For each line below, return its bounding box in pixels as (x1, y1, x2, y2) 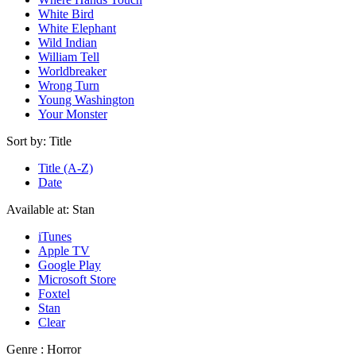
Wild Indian (38, 36, 97, 50)
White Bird (38, 7, 94, 21)
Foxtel (38, 287, 70, 301)
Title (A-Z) (38, 161, 93, 176)
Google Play (38, 258, 101, 273)
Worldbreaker (38, 64, 106, 79)
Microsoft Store (38, 273, 116, 287)
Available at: (6, 203, 69, 217)
